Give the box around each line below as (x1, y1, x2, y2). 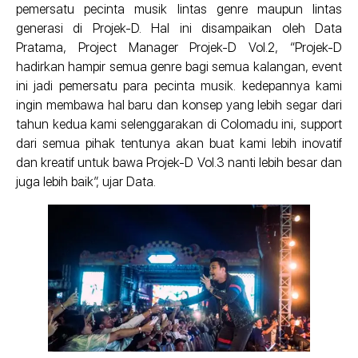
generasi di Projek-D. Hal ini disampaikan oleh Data (16, 20, 342, 36)
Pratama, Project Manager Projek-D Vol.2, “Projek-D (16, 39, 342, 55)
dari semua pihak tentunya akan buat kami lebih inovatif (16, 135, 342, 151)
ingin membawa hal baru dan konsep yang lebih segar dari (16, 97, 342, 113)
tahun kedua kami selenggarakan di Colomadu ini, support (16, 116, 342, 132)
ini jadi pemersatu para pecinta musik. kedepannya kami (16, 78, 342, 93)
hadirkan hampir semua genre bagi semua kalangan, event (16, 58, 342, 74)
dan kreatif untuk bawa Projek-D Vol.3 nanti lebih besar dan (16, 154, 342, 170)
